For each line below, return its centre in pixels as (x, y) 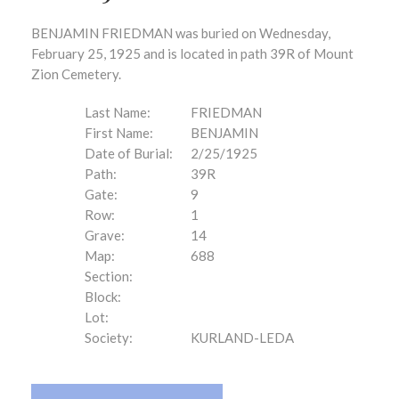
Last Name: (118, 112)
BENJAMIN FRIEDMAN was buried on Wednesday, (181, 33)
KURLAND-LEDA (242, 338)
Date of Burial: (129, 153)
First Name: (119, 133)
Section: (109, 276)
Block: (103, 297)
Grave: (105, 235)
